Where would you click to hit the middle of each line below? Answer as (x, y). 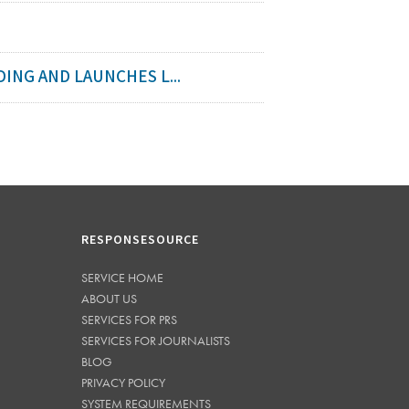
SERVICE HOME (122, 277)
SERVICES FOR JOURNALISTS (155, 340)
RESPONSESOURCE (140, 240)
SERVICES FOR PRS (129, 319)
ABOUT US (109, 298)
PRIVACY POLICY (123, 382)
